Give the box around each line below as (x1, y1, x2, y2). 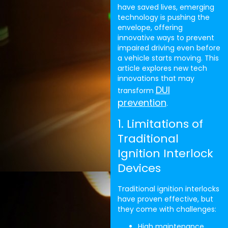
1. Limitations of (117, 116, 203, 132)
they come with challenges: (117, 204, 216, 214)
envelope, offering (117, 22, 183, 33)
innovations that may (117, 73, 194, 84)
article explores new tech (117, 63, 207, 74)
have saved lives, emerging (117, 2, 214, 13)
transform (117, 85, 156, 96)
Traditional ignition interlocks (117, 183, 219, 194)
